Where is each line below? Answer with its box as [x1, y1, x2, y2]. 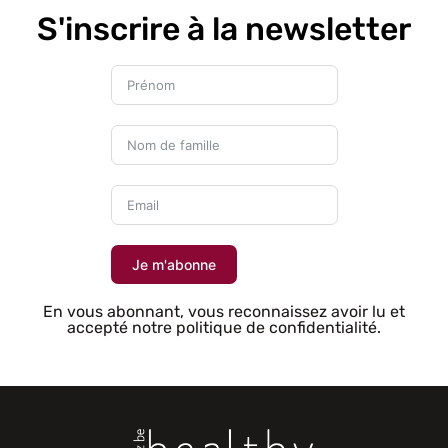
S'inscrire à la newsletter [37, 10, 411, 49]
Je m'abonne [131, 256, 216, 274]
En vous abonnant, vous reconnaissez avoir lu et [43, 302, 405, 322]
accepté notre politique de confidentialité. [67, 318, 381, 338]
